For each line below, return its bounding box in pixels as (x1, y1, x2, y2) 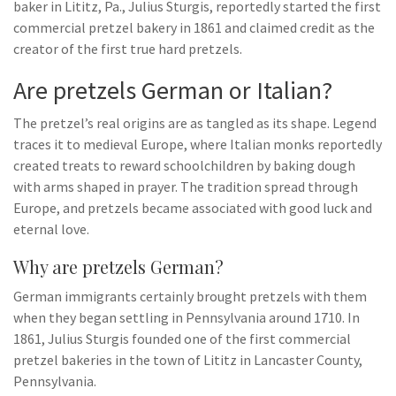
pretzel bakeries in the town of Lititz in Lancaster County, (13, 351, 362, 369)
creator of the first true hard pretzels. (13, 40, 242, 57)
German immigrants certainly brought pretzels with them (13, 287, 367, 305)
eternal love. (13, 220, 89, 238)
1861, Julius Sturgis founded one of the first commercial (13, 330, 351, 347)
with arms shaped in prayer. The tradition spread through (13, 178, 358, 195)
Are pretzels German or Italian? (13, 74, 332, 106)
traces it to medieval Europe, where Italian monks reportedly (13, 135, 382, 153)
